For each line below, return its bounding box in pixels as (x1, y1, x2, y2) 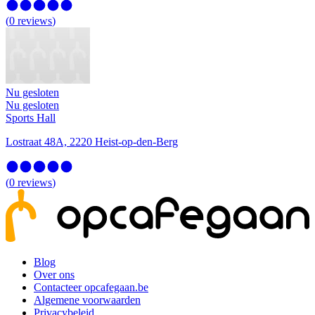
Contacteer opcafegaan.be (34, 281, 148, 294)
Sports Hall (6, 112, 56, 124)
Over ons (34, 269, 75, 281)
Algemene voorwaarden (34, 294, 141, 307)
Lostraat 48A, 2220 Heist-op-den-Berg (6, 136, 178, 148)
